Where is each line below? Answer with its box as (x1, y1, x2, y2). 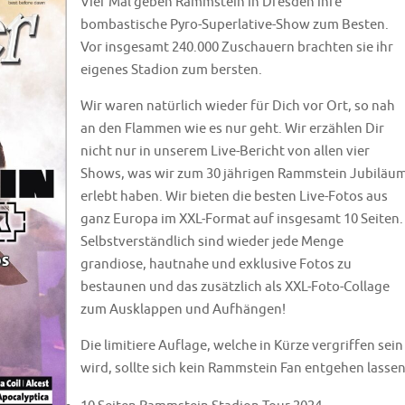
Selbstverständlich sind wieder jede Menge (80, 232, 344, 250)
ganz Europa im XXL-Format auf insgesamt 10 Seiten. (80, 210, 403, 228)
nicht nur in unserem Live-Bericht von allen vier (80, 142, 370, 160)
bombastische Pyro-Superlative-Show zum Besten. (80, 15, 389, 33)
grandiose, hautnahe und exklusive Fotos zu (80, 255, 352, 273)
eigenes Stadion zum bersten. (80, 61, 262, 79)
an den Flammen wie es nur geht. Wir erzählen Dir (80, 119, 384, 137)
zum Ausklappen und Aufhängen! (80, 300, 286, 318)
